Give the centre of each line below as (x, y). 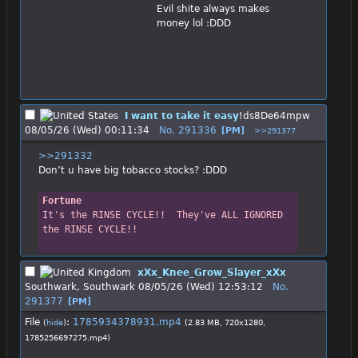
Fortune (62, 201)
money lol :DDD (194, 23)
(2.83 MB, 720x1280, (225, 322)
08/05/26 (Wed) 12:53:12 (201, 286)
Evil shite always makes (213, 8)
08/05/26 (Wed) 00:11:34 (87, 131)
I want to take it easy (182, 116)
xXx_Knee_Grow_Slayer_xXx (212, 272)
